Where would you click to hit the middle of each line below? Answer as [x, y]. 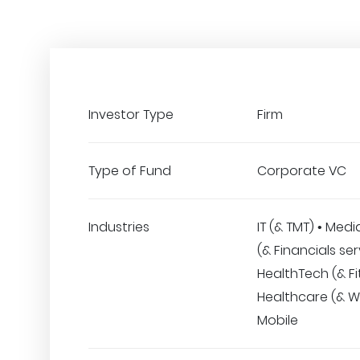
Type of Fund [130, 171]
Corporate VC [302, 171]
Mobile [278, 320]
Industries [119, 227]
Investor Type [131, 115]
